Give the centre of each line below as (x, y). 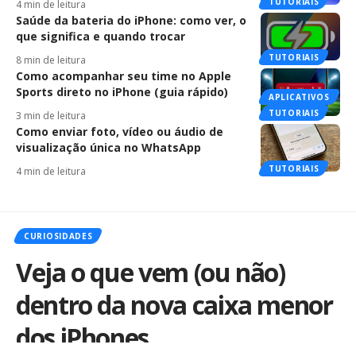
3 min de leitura (51, 116)
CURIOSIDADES (58, 236)
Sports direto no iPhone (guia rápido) (122, 92)
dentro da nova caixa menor (174, 305)
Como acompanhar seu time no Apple (124, 76)
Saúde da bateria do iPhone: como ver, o (131, 21)
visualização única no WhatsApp (108, 148)
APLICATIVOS (299, 97)
